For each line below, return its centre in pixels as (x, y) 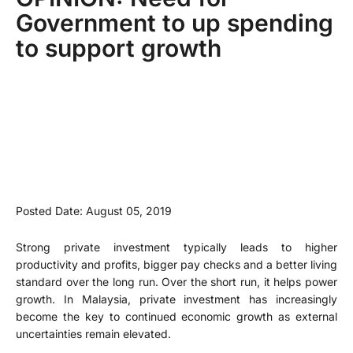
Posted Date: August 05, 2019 (94, 210)
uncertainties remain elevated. (93, 334)
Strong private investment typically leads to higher (176, 247)
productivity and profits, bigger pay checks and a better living (176, 265)
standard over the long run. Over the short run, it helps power (176, 282)
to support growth (119, 48)
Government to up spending (175, 22)
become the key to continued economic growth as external (176, 317)
